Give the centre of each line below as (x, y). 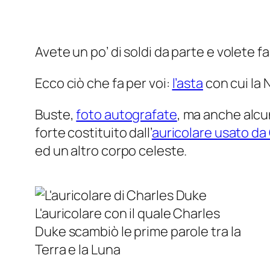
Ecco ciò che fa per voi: (104, 83)
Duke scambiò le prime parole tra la (138, 232)
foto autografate (127, 115)
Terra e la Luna (78, 250)
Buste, (56, 115)
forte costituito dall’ (93, 133)
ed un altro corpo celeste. (111, 151)
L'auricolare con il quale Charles (127, 214)
